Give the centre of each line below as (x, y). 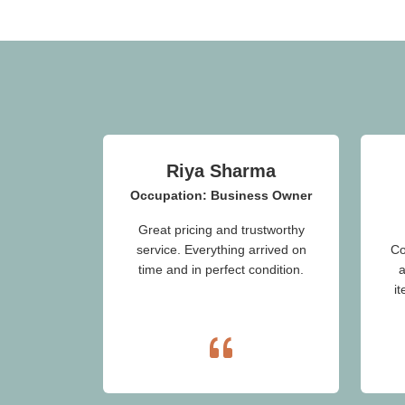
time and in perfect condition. (221, 269)
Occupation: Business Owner (221, 195)
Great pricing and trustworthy (221, 229)
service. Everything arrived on (221, 249)
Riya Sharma (221, 170)
